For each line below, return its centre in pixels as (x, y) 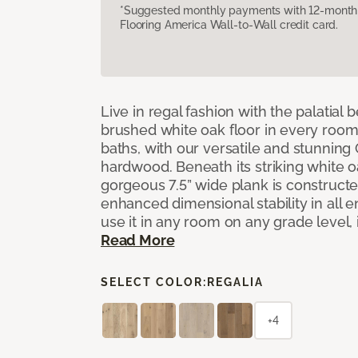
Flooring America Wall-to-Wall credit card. (229, 24)
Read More (138, 240)
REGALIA (235, 282)
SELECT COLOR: (154, 282)
